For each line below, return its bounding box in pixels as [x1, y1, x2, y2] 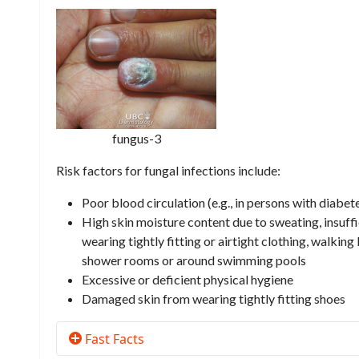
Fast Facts [82, 330, 144, 349]
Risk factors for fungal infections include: [56, 163, 280, 179]
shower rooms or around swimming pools [82, 252, 306, 268]
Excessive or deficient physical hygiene [82, 272, 293, 288]
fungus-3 [111, 131, 161, 147]
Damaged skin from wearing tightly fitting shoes [82, 291, 345, 307]
